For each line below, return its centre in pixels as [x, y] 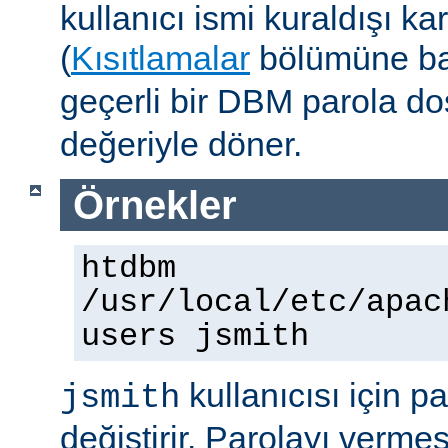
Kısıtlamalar [160, 57]
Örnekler [154, 204]
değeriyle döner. [181, 143]
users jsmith [195, 337]
